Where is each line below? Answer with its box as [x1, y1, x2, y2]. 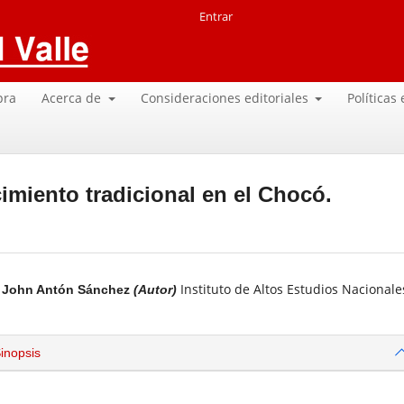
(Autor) [133, 282, 177, 298]
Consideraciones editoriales [140, 88, 312, 106]
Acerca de [41, 88, 106, 106]
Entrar [199, 8, 234, 24]
